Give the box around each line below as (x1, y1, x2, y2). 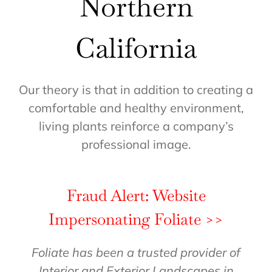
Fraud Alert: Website (66, 185, 206, 206)
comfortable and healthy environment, (28, 100, 244, 116)
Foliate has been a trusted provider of (32, 244, 240, 260)
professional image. (81, 137, 191, 152)
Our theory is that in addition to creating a (19, 82, 253, 98)
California (75, 30, 197, 66)
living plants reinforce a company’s (38, 118, 234, 134)
